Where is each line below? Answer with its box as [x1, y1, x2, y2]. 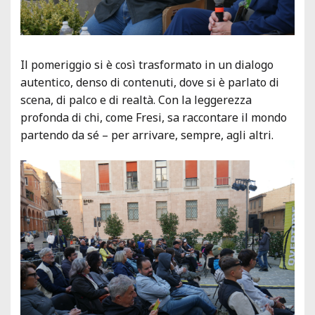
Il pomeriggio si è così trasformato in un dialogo [20, 57, 274, 73]
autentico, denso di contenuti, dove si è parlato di [20, 75, 279, 91]
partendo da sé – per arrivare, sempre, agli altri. [20, 127, 274, 143]
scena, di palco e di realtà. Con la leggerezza [20, 92, 252, 108]
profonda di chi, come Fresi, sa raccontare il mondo [20, 110, 287, 126]
